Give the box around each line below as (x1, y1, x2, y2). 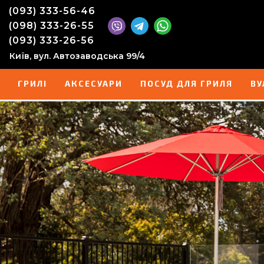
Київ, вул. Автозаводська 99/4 (9, 51, 145, 61)
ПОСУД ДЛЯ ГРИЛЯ (140, 78, 233, 88)
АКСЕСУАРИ (65, 78, 123, 88)
